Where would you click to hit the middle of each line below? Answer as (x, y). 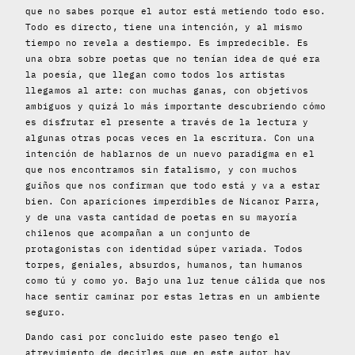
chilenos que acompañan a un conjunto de (138, 233)
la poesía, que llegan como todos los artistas (156, 74)
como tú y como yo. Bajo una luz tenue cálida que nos (176, 280)
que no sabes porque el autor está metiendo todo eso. (176, 11)
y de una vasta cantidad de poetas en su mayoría (162, 217)
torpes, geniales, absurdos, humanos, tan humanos (164, 264)
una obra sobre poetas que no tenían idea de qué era (173, 58)
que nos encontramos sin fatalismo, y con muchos (162, 169)
